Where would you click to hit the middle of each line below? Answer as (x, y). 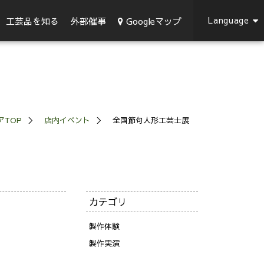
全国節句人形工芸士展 (151, 120)
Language (229, 20)
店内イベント (67, 120)
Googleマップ (154, 21)
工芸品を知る (32, 21)
